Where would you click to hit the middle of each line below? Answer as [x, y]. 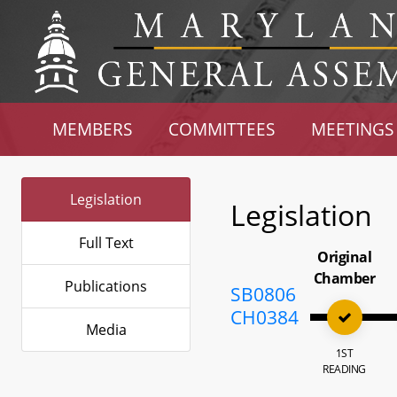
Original [345, 257]
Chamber [344, 278]
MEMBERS [93, 129]
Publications [106, 286]
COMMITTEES [222, 129]
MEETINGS [352, 129]
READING [344, 369]
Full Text [106, 243]
